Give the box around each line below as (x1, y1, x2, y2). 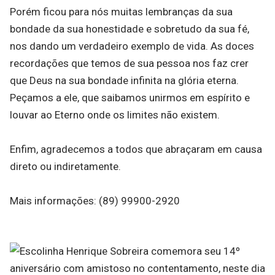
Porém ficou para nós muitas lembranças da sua (10, 6, 233, 18)
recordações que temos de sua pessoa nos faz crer (10, 57, 249, 69)
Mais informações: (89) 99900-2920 (10, 195, 180, 207)
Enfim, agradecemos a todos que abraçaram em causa (10, 143, 262, 155)
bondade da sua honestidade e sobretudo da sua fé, (10, 23, 249, 35)
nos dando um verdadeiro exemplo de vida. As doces (10, 40, 254, 52)
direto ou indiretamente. (10, 160, 121, 172)
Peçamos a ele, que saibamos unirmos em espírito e (10, 91, 250, 104)
